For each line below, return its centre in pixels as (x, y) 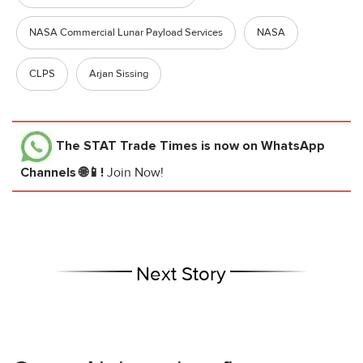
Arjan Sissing (119, 74)
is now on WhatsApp (261, 146)
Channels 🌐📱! (64, 173)
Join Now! (135, 173)
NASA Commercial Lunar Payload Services (126, 33)
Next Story (181, 275)
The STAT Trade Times (127, 146)
